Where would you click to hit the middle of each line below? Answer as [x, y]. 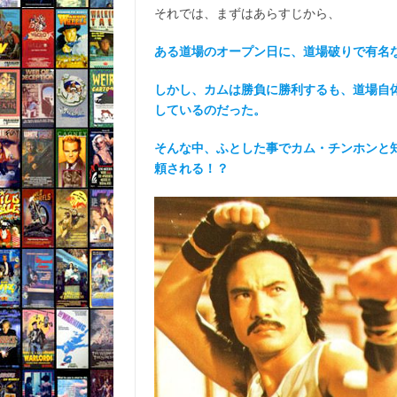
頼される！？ [191, 168]
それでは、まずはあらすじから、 [247, 13]
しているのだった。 [210, 110]
